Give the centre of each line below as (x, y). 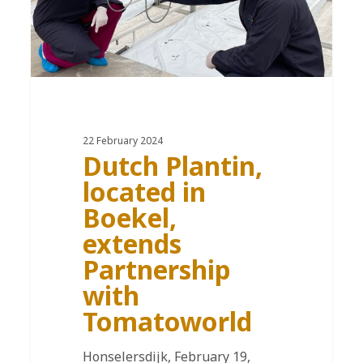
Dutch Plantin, (172, 166)
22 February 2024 (122, 141)
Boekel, (129, 218)
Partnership (156, 270)
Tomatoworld (167, 322)
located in (144, 192)
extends (132, 244)
